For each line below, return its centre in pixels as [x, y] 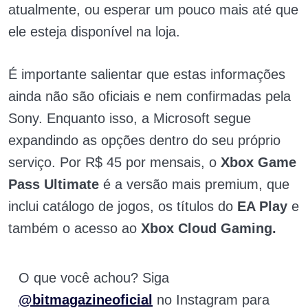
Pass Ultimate [54, 185]
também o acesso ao [75, 229]
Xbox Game [258, 163]
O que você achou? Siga [94, 278]
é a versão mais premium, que [194, 185]
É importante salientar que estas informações [147, 75]
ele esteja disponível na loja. [94, 32]
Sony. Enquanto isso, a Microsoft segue [130, 119]
